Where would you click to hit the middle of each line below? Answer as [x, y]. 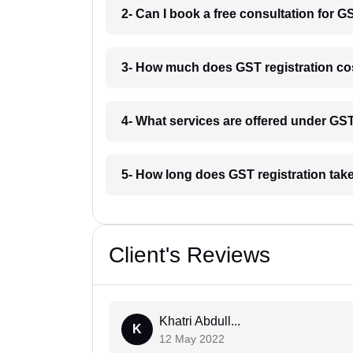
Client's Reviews [190, 255]
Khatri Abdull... [200, 321]
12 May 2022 [192, 338]
